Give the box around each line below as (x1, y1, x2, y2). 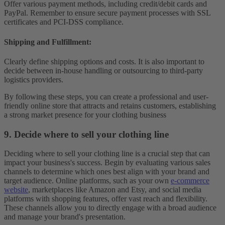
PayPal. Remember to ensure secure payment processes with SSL (4, 9, 210, 18)
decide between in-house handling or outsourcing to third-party (4, 66, 203, 75)
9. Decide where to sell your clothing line (4, 129, 169, 140)
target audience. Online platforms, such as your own (4, 176, 171, 185)
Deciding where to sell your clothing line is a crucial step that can (4, 149, 210, 158)
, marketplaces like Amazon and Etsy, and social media (28, 185, 201, 194)
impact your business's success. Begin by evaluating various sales (4, 158, 210, 167)
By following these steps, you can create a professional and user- (4, 92, 208, 101)
